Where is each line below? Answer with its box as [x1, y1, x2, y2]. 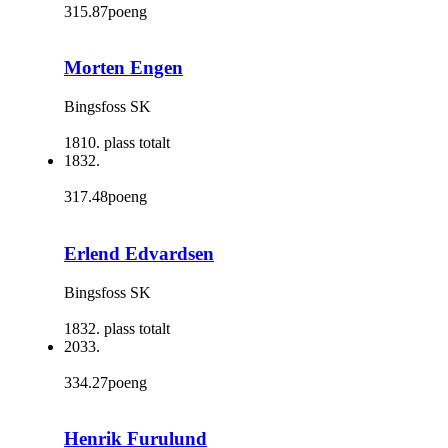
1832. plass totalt [64, 319, 170, 337]
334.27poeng [64, 373, 147, 391]
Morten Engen [64, 57, 183, 79]
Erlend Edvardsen [64, 242, 214, 264]
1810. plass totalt [64, 134, 170, 152]
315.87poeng [64, 2, 147, 20]
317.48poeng [64, 188, 147, 206]
